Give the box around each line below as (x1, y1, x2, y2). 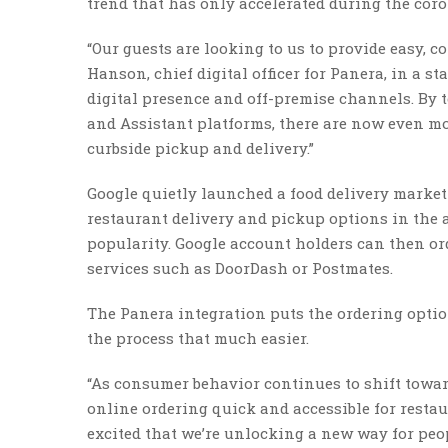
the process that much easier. (87, 328, 313, 348)
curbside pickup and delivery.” (87, 138, 314, 158)
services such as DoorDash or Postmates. (87, 258, 393, 278)
